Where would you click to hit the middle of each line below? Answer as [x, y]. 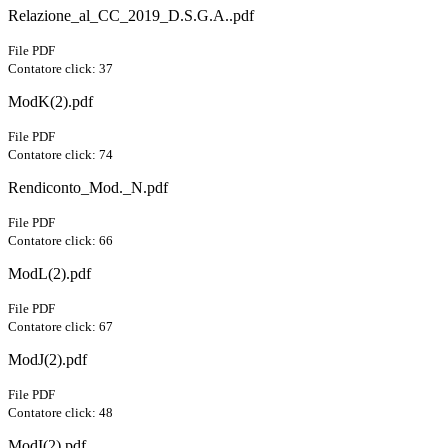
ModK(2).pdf [50, 102]
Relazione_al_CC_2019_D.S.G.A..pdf [131, 16]
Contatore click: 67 [60, 327]
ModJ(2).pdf [47, 360]
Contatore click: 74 [60, 155]
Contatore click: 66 [60, 241]
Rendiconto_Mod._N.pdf [88, 188]
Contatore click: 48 [60, 413]
